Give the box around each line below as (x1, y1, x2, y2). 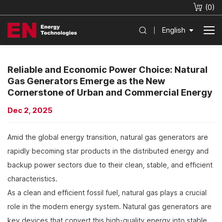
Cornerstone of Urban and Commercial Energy (7, 86, 213, 99)
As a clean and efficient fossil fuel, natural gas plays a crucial (7, 188, 207, 198)
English (162, 25, 185, 36)
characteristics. (7, 174, 57, 184)
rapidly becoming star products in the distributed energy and (7, 146, 209, 156)
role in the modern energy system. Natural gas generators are (7, 202, 212, 212)
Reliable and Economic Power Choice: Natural (7, 63, 208, 76)
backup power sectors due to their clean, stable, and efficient (7, 160, 213, 170)
